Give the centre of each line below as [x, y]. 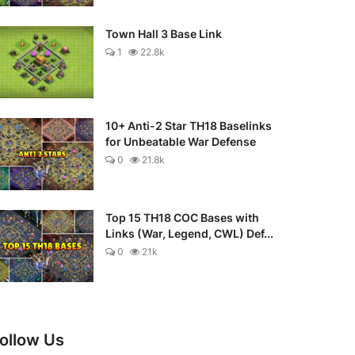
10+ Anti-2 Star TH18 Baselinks [188, 126]
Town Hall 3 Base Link [163, 34]
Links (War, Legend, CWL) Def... [189, 233]
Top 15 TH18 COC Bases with [182, 218]
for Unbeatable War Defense [180, 141]
